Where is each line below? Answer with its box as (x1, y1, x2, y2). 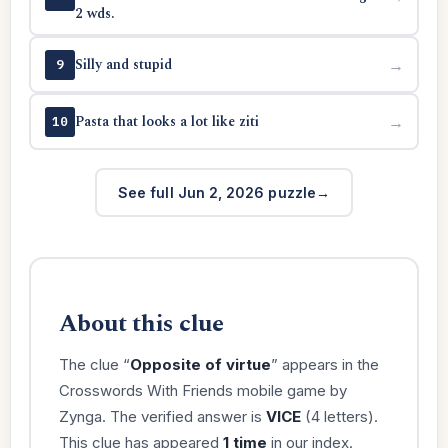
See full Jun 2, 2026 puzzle (118, 183, 316, 201)
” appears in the (270, 354, 379, 374)
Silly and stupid (74, 53, 172, 75)
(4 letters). (300, 406, 378, 426)
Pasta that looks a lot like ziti (74, 110, 259, 132)
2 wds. (74, 2, 115, 24)
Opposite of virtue (129, 354, 271, 374)
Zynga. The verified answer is (58, 406, 266, 426)
